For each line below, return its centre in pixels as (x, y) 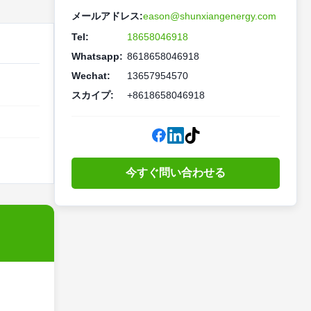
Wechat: (91, 76)
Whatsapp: (97, 56)
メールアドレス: (107, 16)
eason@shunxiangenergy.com (210, 16)
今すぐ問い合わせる (176, 173)
